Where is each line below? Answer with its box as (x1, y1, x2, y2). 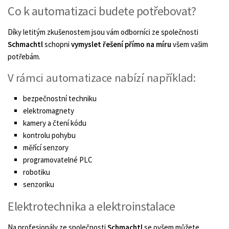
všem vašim (171, 39, 208, 49)
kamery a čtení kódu (23, 118, 86, 128)
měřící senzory (23, 142, 68, 152)
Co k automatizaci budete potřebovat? (8, 3, 196, 19)
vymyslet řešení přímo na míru (71, 39, 171, 49)
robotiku (23, 167, 50, 177)
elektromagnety (23, 105, 74, 116)
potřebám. (8, 51, 40, 61)
